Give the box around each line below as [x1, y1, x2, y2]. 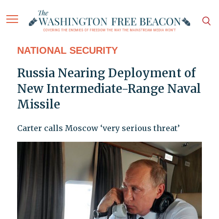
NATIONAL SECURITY [17, 45, 118, 56]
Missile [17, 97, 60, 112]
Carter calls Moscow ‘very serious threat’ [17, 123, 180, 133]
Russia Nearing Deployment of [17, 66, 196, 81]
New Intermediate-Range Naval [17, 81, 201, 97]
